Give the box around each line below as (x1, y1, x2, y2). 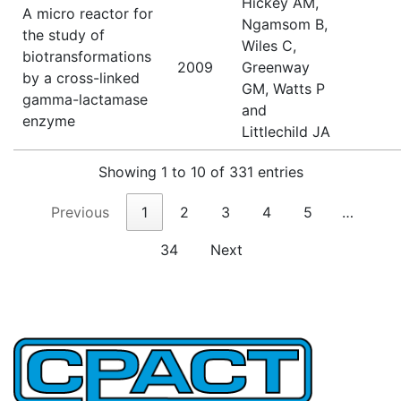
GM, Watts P (242, 79, 325, 98)
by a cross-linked (22, 68, 140, 87)
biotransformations (22, 47, 151, 65)
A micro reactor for (22, 4, 153, 22)
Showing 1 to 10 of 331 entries (98, 162, 303, 181)
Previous (50, 202, 109, 221)
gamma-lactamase (22, 90, 148, 108)
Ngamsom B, (242, 14, 328, 33)
